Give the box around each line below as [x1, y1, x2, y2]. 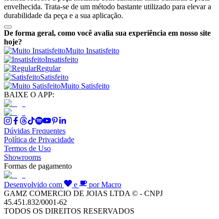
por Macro [87, 180, 121, 189]
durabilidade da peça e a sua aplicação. [4, 11, 123, 20]
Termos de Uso [4, 144, 51, 153]
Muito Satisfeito [61, 81, 109, 90]
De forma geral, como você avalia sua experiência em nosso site [4, 28, 211, 37]
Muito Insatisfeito [66, 46, 119, 55]
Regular [36, 64, 61, 72]
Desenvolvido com [4, 180, 64, 189]
